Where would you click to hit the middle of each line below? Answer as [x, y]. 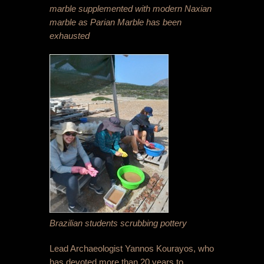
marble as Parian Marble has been [115, 22]
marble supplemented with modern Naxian [131, 9]
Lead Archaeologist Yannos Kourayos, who [132, 249]
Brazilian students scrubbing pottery [118, 223]
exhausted [70, 36]
